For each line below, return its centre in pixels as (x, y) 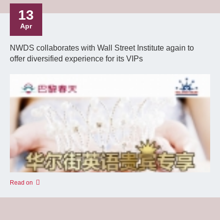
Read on (21, 183)
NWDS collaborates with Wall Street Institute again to (102, 48)
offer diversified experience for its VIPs (76, 59)
